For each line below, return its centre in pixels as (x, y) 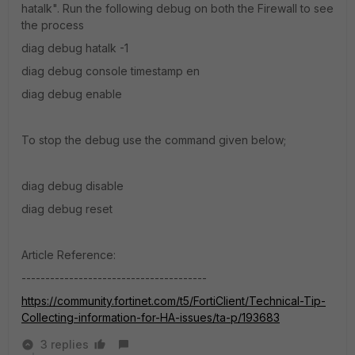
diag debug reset (67, 209)
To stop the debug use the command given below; (154, 140)
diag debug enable (72, 94)
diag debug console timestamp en (111, 71)
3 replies (65, 344)
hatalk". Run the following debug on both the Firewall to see (177, 8)
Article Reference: (69, 255)
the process (53, 25)
